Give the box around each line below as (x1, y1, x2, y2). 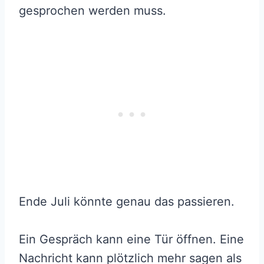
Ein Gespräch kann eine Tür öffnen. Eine (19, 232, 244, 246)
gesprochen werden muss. (19, 3, 166, 18)
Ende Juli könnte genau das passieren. (19, 194, 235, 209)
